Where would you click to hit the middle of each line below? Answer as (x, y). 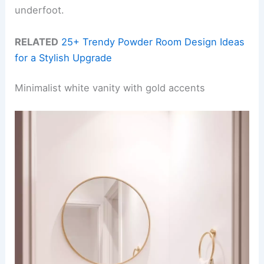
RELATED (37, 42)
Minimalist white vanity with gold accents (110, 88)
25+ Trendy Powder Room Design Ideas (153, 42)
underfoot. (40, 10)
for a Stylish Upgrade (64, 57)
